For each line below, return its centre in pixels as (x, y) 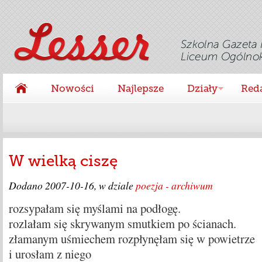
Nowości (72, 88)
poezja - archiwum (174, 186)
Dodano (27, 186)
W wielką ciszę (69, 161)
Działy (202, 88)
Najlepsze (140, 88)
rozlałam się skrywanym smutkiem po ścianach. (122, 224)
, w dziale (115, 186)
